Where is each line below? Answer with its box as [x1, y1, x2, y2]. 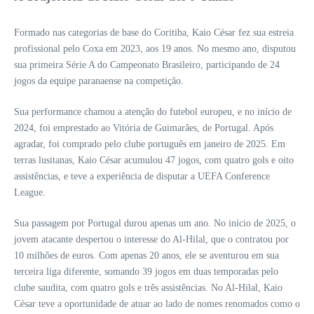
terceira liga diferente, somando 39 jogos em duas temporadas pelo [14, 266, 278, 278]
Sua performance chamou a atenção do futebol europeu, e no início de [14, 107, 292, 118]
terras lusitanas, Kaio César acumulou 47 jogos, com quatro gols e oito [14, 155, 294, 166]
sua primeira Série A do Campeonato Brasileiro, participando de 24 [14, 60, 280, 71]
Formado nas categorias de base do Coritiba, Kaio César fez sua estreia [14, 27, 294, 39]
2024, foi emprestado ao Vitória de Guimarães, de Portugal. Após [14, 123, 273, 134]
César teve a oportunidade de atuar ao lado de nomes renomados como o [14, 299, 300, 310]
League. [14, 187, 46, 198]
